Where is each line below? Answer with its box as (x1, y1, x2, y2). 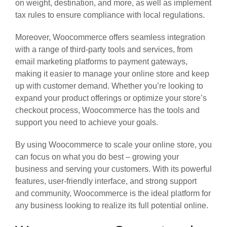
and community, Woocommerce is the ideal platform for (15, 188, 211, 198)
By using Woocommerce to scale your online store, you (15, 140, 212, 149)
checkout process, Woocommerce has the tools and (15, 105, 200, 115)
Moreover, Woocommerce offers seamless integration (15, 32, 205, 42)
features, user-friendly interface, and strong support (15, 176, 197, 185)
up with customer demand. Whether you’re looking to (15, 81, 203, 90)
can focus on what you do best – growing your (15, 152, 179, 161)
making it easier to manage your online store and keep (15, 69, 209, 78)
